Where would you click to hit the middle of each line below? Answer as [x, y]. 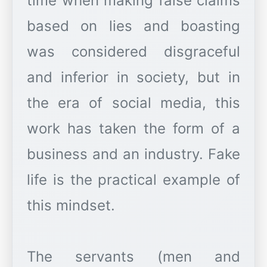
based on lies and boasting [133, 26]
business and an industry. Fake [133, 154]
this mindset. [71, 206]
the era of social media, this [133, 103]
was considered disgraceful [133, 52]
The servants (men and [133, 257]
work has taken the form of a [133, 129]
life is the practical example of [133, 180]
